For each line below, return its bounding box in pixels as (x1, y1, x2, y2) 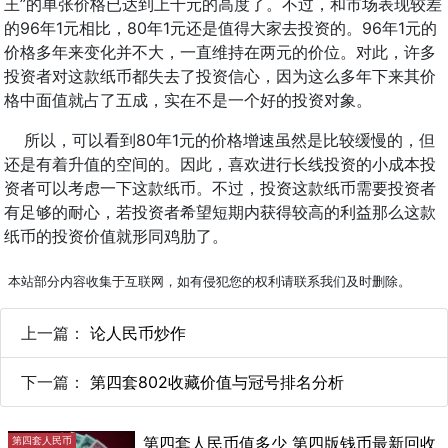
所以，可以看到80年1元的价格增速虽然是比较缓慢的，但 (4, 130, 435, 150)
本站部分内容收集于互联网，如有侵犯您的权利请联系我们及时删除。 (8, 274, 411, 289)
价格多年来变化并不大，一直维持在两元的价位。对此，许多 (4, 42, 436, 62)
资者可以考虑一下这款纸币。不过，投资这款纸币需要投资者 (4, 178, 436, 198)
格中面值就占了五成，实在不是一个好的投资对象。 (4, 90, 372, 110)
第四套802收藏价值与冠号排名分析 (90, 372, 344, 392)
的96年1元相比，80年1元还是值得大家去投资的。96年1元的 (4, 18, 437, 38)
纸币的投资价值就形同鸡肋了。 (4, 226, 228, 246)
